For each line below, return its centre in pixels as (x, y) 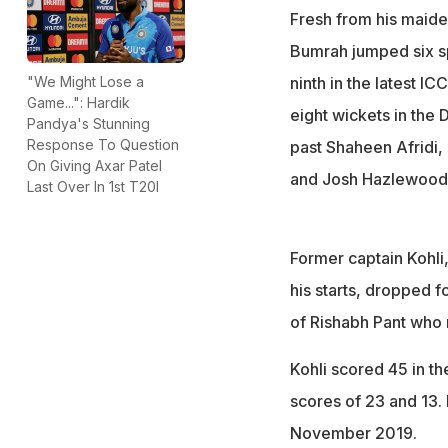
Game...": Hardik (78, 102)
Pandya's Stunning (88, 123)
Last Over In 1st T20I (93, 186)
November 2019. (353, 432)
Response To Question (103, 144)
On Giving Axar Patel (94, 165)
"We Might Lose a (85, 81)
